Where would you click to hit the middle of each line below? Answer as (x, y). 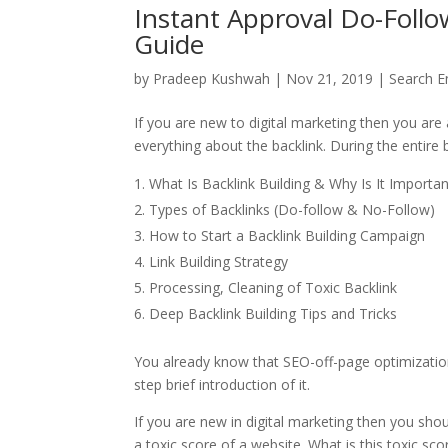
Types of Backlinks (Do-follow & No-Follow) (292, 209)
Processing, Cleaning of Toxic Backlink (275, 287)
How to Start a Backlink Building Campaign (287, 235)
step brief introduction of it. (224, 384)
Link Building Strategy (219, 261)
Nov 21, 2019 (330, 78)
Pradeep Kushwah (212, 78)
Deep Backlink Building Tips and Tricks (275, 313)
